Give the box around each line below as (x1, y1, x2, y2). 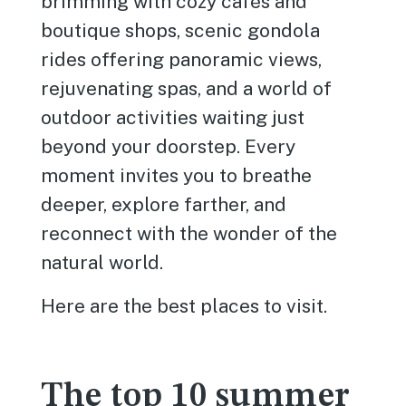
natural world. (41, 251, 164, 274)
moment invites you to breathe (41, 164, 313, 187)
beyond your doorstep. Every (41, 135, 296, 158)
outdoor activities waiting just (41, 106, 305, 129)
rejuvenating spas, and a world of (41, 77, 333, 100)
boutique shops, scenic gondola (41, 19, 321, 42)
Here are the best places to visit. (41, 295, 328, 317)
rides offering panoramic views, (41, 48, 323, 71)
